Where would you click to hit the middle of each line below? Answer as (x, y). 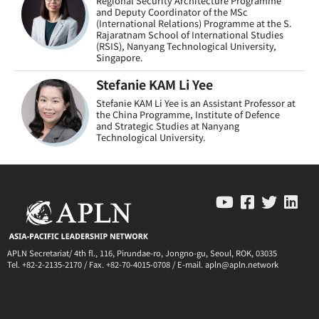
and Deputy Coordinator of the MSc (172, 12)
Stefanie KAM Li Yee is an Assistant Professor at (196, 103)
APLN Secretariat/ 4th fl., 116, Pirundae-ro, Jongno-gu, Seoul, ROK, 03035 (142, 252)
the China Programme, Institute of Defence (188, 114)
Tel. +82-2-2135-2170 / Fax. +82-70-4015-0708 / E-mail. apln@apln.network (143, 264)
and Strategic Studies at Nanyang (168, 126)
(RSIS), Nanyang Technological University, (186, 46)
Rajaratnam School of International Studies (190, 35)
